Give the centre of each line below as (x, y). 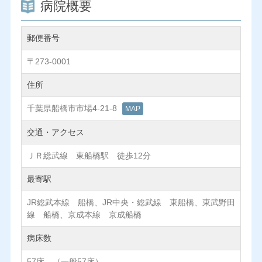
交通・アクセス (55, 132)
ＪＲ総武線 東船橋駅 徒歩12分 (89, 156)
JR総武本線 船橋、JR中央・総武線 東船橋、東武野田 (131, 203)
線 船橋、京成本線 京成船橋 (84, 215)
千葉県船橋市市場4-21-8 (73, 108)
